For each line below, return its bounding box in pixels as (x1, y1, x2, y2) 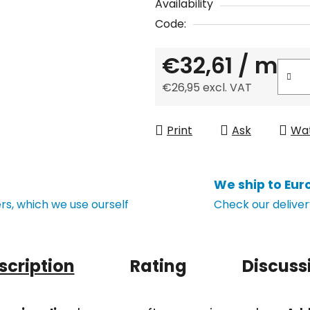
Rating (129, 254, 187, 277)
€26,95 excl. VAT (162, 79, 252, 95)
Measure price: (161, 100, 241, 117)
